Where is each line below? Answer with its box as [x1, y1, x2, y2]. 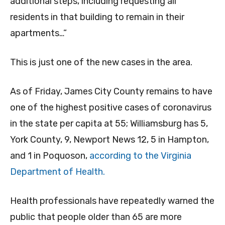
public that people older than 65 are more [10, 211, 182, 223]
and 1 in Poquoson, [10, 150, 89, 162]
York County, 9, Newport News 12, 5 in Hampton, [10, 134, 209, 146]
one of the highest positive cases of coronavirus [10, 102, 211, 114]
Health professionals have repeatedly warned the [10, 195, 214, 207]
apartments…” [10, 28, 67, 39]
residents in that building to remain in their [10, 12, 184, 23]
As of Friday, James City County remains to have [10, 86, 212, 97]
